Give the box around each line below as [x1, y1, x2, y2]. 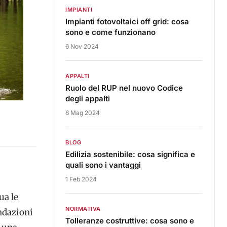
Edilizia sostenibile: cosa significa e [65, 149, 195, 159]
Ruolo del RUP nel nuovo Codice [65, 83, 183, 93]
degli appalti [65, 94, 110, 103]
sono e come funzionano [65, 27, 156, 37]
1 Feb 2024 [65, 175, 97, 183]
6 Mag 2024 [65, 109, 100, 117]
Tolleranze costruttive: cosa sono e [65, 216, 194, 225]
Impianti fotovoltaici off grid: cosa [65, 17, 189, 26]
